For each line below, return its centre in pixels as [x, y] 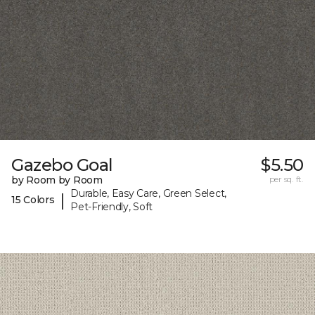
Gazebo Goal [62, 165]
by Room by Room [57, 180]
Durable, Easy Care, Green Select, [148, 193]
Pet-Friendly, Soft [112, 206]
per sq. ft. [286, 179]
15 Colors [33, 200]
